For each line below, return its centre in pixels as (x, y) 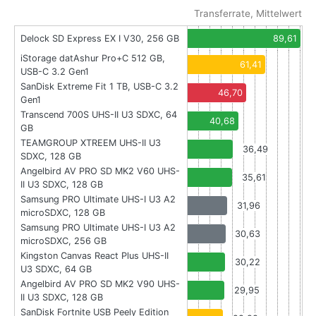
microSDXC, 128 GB (63, 213)
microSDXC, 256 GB (63, 241)
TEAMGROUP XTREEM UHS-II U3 (91, 143)
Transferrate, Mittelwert (248, 14)
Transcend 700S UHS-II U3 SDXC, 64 (99, 115)
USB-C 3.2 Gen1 (55, 72)
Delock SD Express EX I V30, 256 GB (100, 39)
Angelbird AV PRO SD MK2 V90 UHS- (100, 284)
